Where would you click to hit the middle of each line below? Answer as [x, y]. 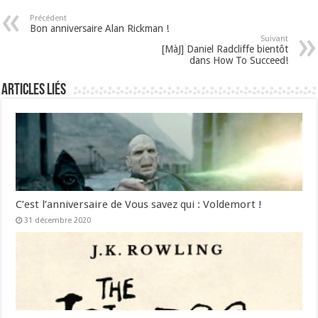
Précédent [49, 18]
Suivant [274, 39]
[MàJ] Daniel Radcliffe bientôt [225, 49]
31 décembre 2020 [58, 221]
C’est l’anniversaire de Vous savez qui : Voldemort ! [139, 205]
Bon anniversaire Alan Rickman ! [100, 29]
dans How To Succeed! [238, 61]
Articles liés [34, 91]
